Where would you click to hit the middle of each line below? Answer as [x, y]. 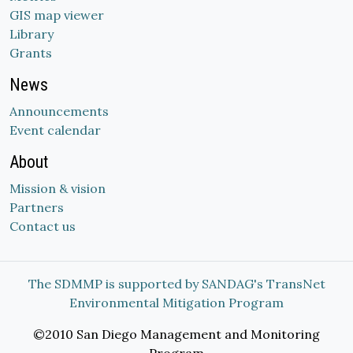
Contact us [43, 226]
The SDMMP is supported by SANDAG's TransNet [176, 284]
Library [32, 34]
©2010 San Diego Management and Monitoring [176, 334]
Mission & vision [58, 188]
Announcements [59, 111]
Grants [31, 53]
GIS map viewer [57, 15]
